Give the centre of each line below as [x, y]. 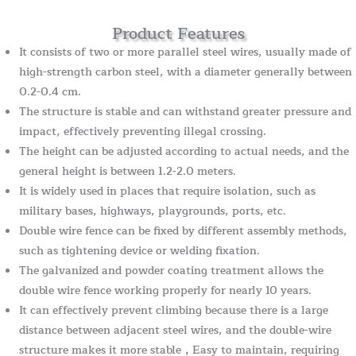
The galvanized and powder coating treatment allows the [172, 270]
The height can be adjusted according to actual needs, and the [184, 151]
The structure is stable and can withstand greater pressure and [186, 111]
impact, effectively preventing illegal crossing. [143, 131]
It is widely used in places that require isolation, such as [168, 191]
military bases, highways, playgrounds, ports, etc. [153, 211]
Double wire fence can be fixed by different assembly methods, [184, 230]
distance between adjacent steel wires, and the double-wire [176, 330]
